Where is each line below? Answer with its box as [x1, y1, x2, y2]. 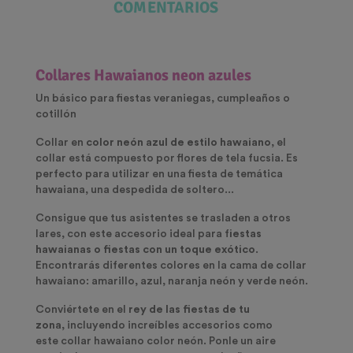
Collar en [35, 137, 86, 149]
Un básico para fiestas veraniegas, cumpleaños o [35, 93, 290, 105]
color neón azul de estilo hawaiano [86, 137, 271, 149]
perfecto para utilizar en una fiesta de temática [35, 169, 283, 180]
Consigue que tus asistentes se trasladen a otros [35, 213, 291, 225]
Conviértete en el [35, 304, 128, 316]
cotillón [35, 109, 79, 121]
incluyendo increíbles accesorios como [65, 320, 273, 332]
